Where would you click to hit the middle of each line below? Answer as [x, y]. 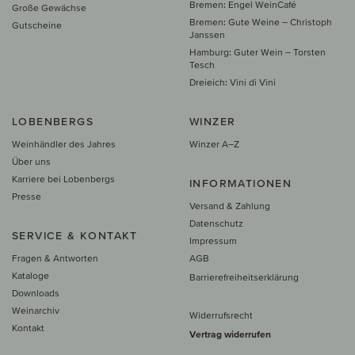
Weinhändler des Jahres [64, 144]
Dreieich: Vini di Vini [233, 82]
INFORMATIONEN [241, 183]
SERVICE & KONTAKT [75, 236]
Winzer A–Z [214, 144]
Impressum [213, 241]
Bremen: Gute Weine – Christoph [261, 22]
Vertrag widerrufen [230, 334]
